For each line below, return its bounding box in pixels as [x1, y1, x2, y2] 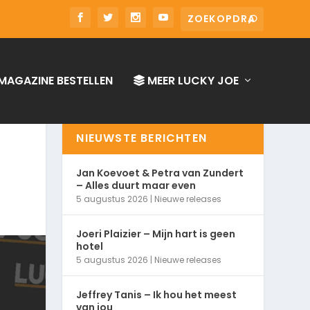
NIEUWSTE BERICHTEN [76, 130, 207, 147]
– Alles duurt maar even [76, 179, 197, 193]
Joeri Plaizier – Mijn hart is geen [76, 227, 236, 241]
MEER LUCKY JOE [144, 73, 239, 89]
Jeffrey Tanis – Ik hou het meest [76, 288, 237, 302]
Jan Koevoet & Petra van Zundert [76, 166, 244, 181]
